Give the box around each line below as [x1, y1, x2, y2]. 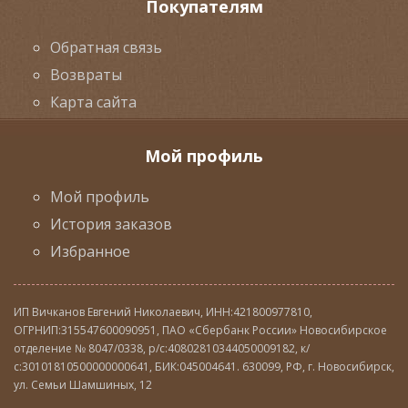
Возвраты [50, 65, 122, 85]
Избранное [50, 241, 130, 261]
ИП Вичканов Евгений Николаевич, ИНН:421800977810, [14, 304, 312, 320]
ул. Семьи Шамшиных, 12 [14, 377, 152, 393]
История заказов [50, 214, 172, 234]
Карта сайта [50, 92, 137, 112]
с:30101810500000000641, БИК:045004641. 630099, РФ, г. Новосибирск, [14, 359, 394, 374]
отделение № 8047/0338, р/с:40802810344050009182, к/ [14, 341, 310, 356]
